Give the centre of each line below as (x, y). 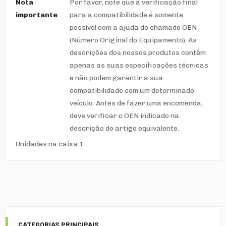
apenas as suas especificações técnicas (139, 65)
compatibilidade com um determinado (132, 91)
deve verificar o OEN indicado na (124, 116)
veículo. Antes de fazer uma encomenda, (136, 103)
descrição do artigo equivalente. (124, 128)
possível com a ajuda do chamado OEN (133, 27)
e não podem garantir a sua (116, 78)
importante (37, 15)
